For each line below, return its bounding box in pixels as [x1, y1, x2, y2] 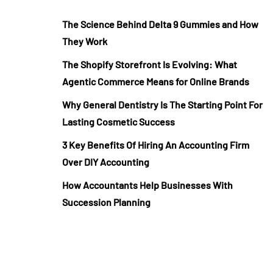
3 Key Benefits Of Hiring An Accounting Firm [62, 139, 249, 151]
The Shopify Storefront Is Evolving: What [62, 58, 237, 70]
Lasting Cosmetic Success [62, 116, 175, 127]
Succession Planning [62, 196, 151, 208]
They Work [62, 35, 107, 47]
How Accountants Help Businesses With [62, 179, 233, 191]
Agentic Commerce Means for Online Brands [62, 76, 249, 87]
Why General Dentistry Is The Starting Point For [62, 99, 263, 110]
